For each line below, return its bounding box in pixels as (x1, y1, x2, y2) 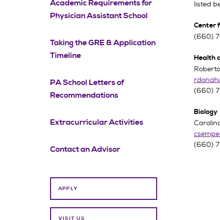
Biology (193, 108, 218, 116)
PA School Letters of (50, 78, 124, 87)
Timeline (50, 51, 81, 60)
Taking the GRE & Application (50, 38, 156, 48)
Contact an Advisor (50, 144, 120, 154)
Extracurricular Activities (50, 117, 143, 127)
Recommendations (50, 90, 118, 100)
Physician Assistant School (50, 11, 148, 21)
